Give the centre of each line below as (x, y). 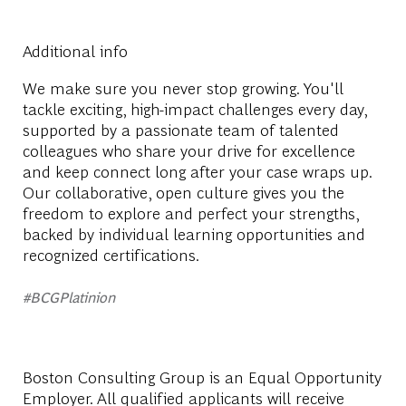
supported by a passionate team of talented (180, 129)
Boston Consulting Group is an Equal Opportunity (202, 376)
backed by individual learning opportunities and (193, 233)
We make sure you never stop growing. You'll (183, 87)
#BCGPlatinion (68, 296)
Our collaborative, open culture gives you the (183, 191)
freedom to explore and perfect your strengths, (190, 212)
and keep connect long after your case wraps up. (199, 170)
